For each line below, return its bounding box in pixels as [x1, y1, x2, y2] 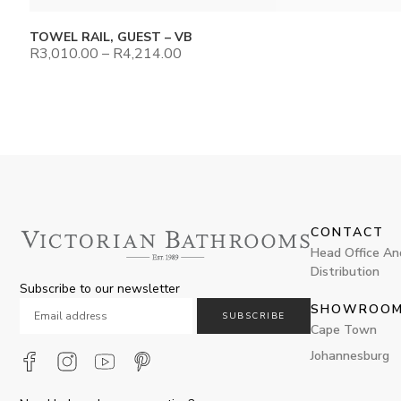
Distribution [311, 263, 380, 281]
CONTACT [311, 224, 384, 242]
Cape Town [311, 321, 377, 339]
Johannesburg [311, 347, 389, 365]
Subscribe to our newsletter [20, 280, 180, 298]
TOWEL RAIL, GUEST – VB [30, 29, 192, 47]
